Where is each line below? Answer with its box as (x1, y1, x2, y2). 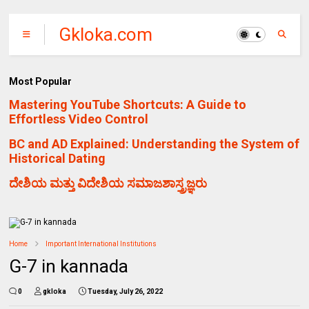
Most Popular (9, 76, 72, 87)
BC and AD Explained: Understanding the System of (9, 136, 300, 151)
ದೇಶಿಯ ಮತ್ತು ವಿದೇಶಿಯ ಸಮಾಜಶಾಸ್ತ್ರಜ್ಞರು (9, 175, 208, 190)
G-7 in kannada (9, 255, 129, 277)
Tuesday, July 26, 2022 (88, 287, 163, 295)
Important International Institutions (46, 239, 157, 248)
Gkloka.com (59, 24, 153, 45)
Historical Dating (9, 150, 106, 166)
